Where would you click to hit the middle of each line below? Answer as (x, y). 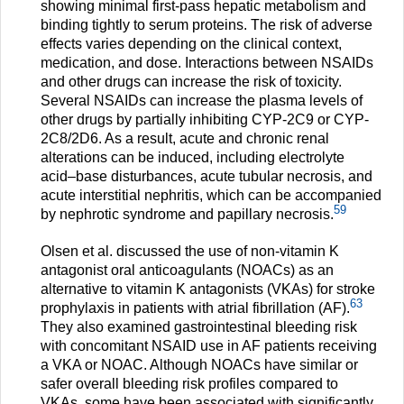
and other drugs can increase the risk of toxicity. (191, 82)
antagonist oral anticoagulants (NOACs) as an (187, 271)
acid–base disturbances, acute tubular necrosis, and (207, 177)
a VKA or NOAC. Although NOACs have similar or (199, 365)
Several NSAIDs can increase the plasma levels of (202, 101)
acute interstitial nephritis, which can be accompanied (211, 196)
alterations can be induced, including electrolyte (193, 158)
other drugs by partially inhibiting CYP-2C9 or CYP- (205, 120)
